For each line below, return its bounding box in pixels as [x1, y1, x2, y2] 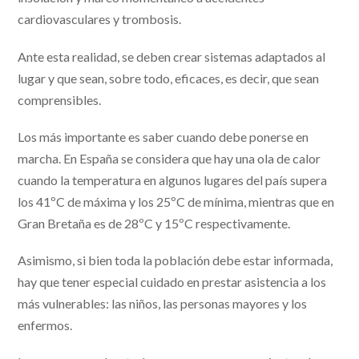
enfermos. [18, 317, 73, 333]
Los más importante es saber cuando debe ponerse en [18, 128, 309, 144]
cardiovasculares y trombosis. [18, 11, 182, 27]
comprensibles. [18, 91, 102, 107]
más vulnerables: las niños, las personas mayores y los [18, 296, 308, 311]
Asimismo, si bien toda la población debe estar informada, [18, 252, 333, 268]
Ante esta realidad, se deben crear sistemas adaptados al [18, 48, 326, 64]
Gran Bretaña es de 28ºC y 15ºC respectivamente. [18, 215, 291, 231]
